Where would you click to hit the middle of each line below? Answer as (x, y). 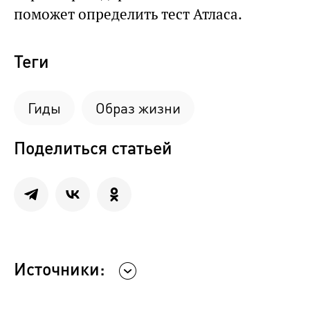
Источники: (60, 269)
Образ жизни (138, 108)
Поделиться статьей (93, 148)
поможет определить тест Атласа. (128, 15)
